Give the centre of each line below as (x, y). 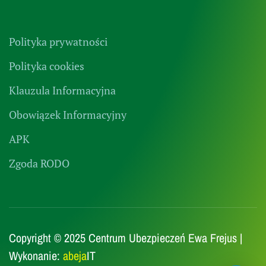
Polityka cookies (47, 66)
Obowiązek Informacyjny (68, 114)
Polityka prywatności (58, 41)
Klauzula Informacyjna (62, 90)
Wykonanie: (36, 255)
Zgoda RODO (39, 163)
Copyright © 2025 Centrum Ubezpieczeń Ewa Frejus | (126, 237)
